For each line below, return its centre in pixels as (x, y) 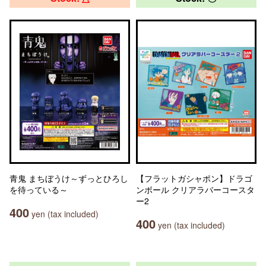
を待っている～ (39, 189)
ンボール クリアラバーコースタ (195, 189)
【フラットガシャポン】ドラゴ (194, 178)
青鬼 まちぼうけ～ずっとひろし (69, 178)
